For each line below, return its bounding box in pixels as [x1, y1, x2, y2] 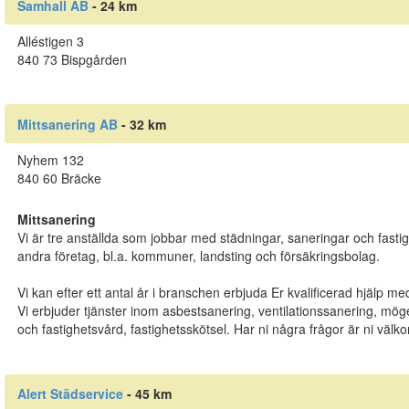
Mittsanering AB [16, 114, 118, 133]
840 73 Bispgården [16, 50, 127, 69]
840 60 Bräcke [16, 169, 101, 188]
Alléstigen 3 [16, 32, 84, 51]
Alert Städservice [16, 383, 123, 403]
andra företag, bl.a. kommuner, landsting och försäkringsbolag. [16, 246, 380, 266]
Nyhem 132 [16, 151, 84, 170]
